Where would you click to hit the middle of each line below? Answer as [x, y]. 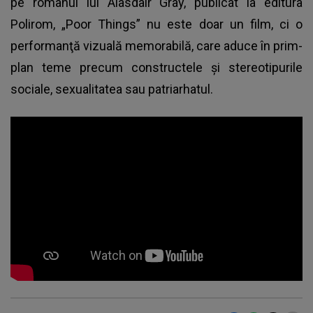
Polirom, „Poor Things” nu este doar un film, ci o [156, 24]
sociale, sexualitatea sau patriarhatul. [112, 89]
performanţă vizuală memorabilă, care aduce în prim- [156, 45]
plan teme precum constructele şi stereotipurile [156, 67]
